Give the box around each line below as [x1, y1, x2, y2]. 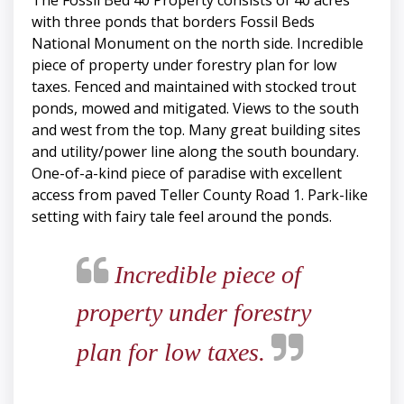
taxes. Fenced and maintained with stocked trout [32, 77, 356, 97]
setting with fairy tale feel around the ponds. [32, 207, 332, 227]
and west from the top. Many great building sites [32, 120, 361, 141]
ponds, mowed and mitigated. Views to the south [32, 98, 359, 119]
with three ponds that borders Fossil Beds [32, 12, 315, 32]
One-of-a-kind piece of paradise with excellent [32, 163, 342, 184]
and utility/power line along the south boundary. [32, 142, 359, 162]
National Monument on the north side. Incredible [32, 33, 363, 54]
